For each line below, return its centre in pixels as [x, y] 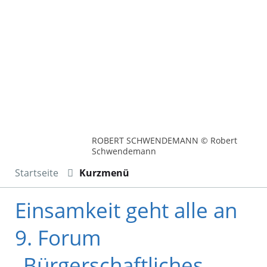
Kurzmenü [104, 173]
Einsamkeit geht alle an [126, 210]
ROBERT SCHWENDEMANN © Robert [165, 141]
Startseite [37, 173]
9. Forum [58, 238]
